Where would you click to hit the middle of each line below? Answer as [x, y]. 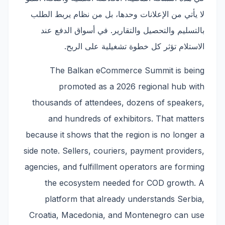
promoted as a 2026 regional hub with [132, 86]
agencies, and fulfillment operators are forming [115, 167]
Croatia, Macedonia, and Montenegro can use [117, 215]
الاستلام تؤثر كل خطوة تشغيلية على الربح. [134, 46]
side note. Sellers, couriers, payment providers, [114, 151]
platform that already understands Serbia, [125, 199]
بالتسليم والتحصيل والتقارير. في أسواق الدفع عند [123, 30]
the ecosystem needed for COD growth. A [125, 183]
